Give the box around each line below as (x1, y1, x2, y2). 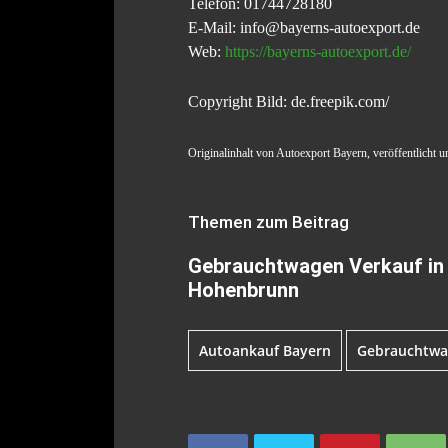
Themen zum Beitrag (188, 211, 349, 232)
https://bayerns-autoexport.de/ (225, 42, 411, 60)
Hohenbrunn (188, 277, 299, 302)
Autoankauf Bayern (199, 340, 331, 360)
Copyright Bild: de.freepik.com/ (188, 92, 389, 110)
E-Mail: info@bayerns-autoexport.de (188, 18, 420, 36)
